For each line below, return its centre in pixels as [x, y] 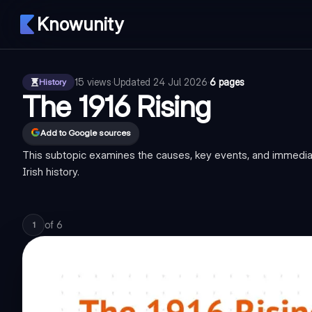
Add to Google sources [86, 133]
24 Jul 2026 [180, 82]
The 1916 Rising [117, 106]
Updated [133, 82]
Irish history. [51, 172]
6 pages [227, 82]
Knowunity [80, 24]
